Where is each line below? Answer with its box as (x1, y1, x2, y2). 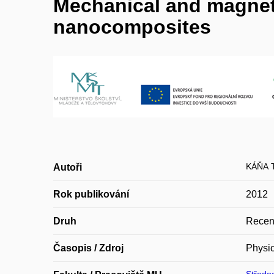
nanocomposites (53, 16, 211, 38)
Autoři (53, 162, 82, 172)
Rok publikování (53, 189, 129, 199)
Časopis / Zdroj (53, 243, 124, 253)
